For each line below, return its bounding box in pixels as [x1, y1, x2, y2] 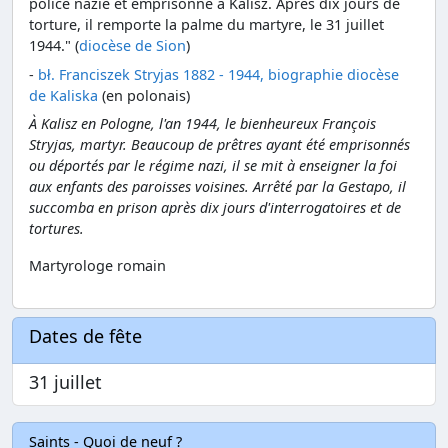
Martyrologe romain [29, 256, 166, 276]
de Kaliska [29, 85, 98, 105]
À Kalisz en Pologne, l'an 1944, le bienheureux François [29, 114, 376, 134]
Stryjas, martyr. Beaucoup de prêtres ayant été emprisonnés [29, 135, 410, 155]
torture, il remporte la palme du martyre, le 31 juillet [29, 14, 384, 34]
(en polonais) [98, 85, 190, 105]
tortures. [29, 219, 84, 239]
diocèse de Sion [79, 35, 186, 55]
